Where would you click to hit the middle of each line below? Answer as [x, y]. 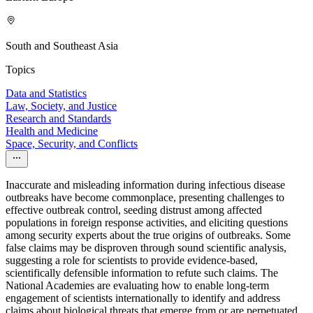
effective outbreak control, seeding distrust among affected [134, 210]
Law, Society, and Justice [61, 106]
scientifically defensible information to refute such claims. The [142, 273]
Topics [20, 70]
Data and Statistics [46, 94]
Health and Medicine [52, 131]
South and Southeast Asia [62, 46]
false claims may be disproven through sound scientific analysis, [146, 248]
